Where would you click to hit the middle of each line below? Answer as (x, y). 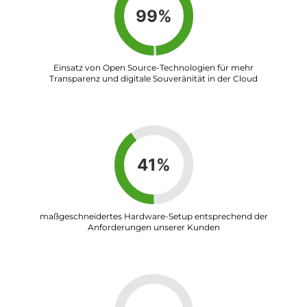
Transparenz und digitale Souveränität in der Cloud (153, 78)
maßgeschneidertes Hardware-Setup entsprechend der (153, 216)
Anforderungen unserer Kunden (153, 227)
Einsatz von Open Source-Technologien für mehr (153, 67)
